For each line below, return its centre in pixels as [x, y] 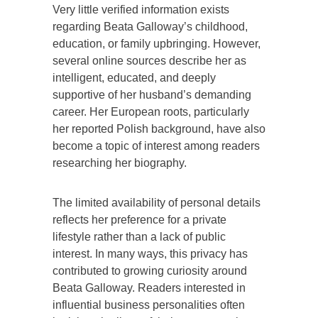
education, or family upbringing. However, [157, 43]
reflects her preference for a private [139, 219]
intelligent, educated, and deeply [134, 77]
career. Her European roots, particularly [151, 111]
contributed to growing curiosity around [150, 270]
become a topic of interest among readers [156, 146]
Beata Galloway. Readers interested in [149, 287]
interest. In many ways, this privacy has [150, 253]
